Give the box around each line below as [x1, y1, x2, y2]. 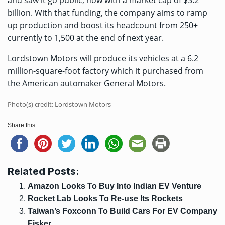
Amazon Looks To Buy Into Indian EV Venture [28, 182, 201, 191]
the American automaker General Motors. [8, 78, 166, 89]
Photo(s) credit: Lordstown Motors [8, 100, 111, 109]
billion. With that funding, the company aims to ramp [8, 7, 207, 19]
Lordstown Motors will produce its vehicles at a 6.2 [8, 53, 198, 64]
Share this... [8, 122, 40, 129]
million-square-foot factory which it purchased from [8, 65, 203, 77]
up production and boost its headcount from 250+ [8, 20, 198, 31]
